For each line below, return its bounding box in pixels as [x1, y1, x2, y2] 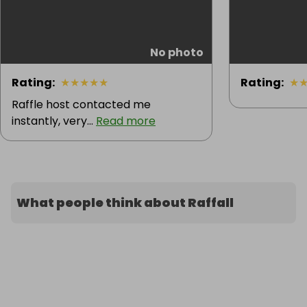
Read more [96, 113, 156, 130]
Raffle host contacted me [12, 97, 151, 113]
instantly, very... [12, 113, 96, 130]
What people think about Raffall [16, 194, 234, 212]
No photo [150, 45, 204, 61]
